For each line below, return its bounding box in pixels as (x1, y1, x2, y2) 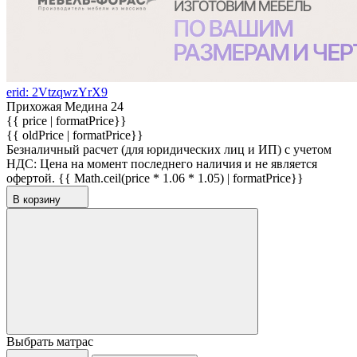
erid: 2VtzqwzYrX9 (6, 84, 108, 99)
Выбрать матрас (6, 334, 93, 348)
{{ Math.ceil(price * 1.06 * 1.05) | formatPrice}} (58, 171, 304, 185)
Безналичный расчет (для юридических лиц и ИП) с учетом (6, 142, 331, 156)
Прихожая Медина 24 (6, 99, 124, 113)
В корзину (13, 193, 64, 206)
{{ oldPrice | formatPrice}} (6, 127, 143, 142)
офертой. (6, 171, 55, 185)
